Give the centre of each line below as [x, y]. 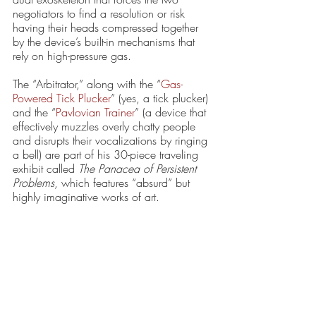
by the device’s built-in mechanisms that [105, 41]
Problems [34, 182]
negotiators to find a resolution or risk [101, 13]
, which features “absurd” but [124, 182]
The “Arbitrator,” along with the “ [87, 84]
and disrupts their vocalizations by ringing [112, 140]
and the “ [34, 112]
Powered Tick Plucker [62, 98]
